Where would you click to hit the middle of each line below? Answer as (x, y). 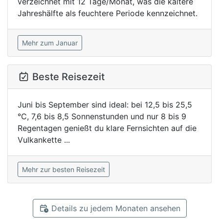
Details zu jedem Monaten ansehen (114, 208)
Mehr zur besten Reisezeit (64, 169)
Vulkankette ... (44, 140)
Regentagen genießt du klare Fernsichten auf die (107, 128)
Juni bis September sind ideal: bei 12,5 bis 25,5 (105, 105)
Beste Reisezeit (68, 77)
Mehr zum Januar (50, 43)
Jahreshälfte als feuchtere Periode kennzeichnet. (108, 13)
